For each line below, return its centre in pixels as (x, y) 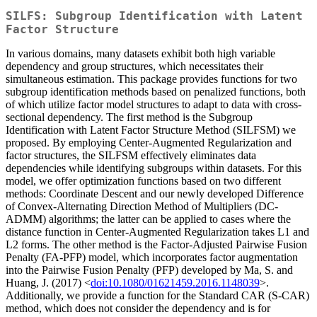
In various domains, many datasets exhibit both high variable (140, 54)
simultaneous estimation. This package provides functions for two (151, 79)
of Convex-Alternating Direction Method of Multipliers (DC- (142, 207)
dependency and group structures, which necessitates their (134, 67)
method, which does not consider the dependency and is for (138, 309)
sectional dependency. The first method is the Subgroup (129, 117)
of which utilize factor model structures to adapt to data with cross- (154, 105)
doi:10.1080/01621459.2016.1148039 (175, 283)
